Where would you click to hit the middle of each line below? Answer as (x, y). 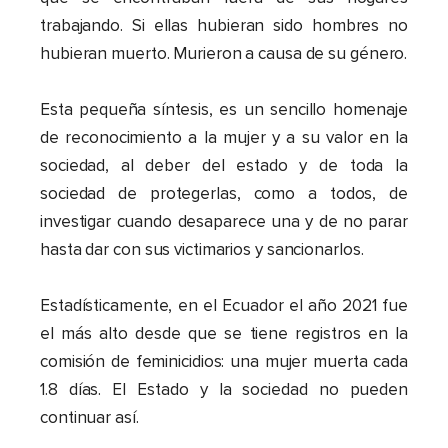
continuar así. (89, 418)
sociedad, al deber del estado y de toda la (224, 166)
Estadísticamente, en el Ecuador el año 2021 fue (224, 306)
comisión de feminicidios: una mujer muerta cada (224, 362)
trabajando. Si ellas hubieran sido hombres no (224, 26)
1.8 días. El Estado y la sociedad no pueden (224, 390)
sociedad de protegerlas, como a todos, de (224, 194)
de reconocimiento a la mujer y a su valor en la (224, 138)
